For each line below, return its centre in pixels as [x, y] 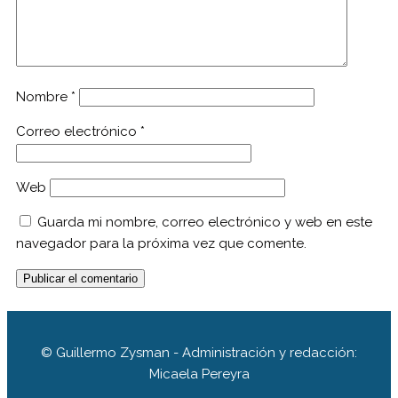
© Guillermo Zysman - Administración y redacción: [199, 353]
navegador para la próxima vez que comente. [161, 244]
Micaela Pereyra [199, 374]
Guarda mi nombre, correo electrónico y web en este [205, 223]
